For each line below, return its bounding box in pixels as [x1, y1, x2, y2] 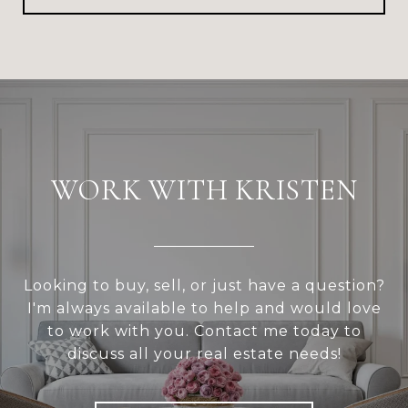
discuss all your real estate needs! [66, 344, 342, 362]
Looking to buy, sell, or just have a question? [23, 276, 385, 294]
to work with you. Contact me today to [46, 321, 362, 340]
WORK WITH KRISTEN [50, 171, 358, 208]
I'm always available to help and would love [26, 299, 382, 317]
